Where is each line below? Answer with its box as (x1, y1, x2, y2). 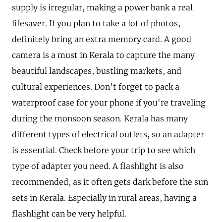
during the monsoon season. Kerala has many (12, 113, 188, 124)
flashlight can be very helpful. (12, 209, 126, 219)
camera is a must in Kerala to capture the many (12, 50, 195, 60)
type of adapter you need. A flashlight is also (12, 161, 184, 171)
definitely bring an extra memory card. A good (12, 34, 191, 45)
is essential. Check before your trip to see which (12, 145, 195, 156)
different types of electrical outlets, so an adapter (12, 129, 204, 140)
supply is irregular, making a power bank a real (12, 2, 193, 13)
